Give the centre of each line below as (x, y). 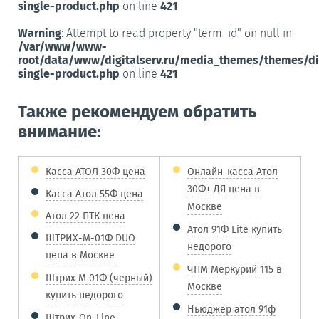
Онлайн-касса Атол (232, 172)
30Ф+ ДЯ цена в (224, 189)
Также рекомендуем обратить (137, 111)
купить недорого (84, 296)
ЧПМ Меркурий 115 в (235, 269)
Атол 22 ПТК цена (85, 216)
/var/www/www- (62, 46)
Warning (40, 33)
